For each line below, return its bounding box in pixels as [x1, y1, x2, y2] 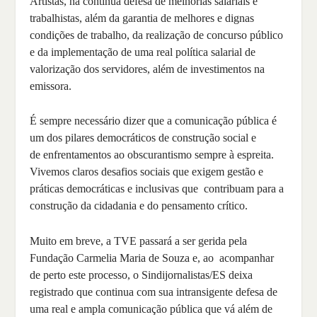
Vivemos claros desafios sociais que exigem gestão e [30, 166, 264, 178]
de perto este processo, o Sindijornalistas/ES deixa [30, 269, 253, 282]
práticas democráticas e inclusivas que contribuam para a [30, 183, 284, 195]
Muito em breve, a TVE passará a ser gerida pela [30, 235, 248, 248]
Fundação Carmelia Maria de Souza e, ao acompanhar [30, 252, 275, 265]
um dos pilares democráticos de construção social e [30, 132, 257, 144]
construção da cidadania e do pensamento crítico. [30, 200, 251, 212]
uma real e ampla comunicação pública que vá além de [30, 303, 273, 316]
